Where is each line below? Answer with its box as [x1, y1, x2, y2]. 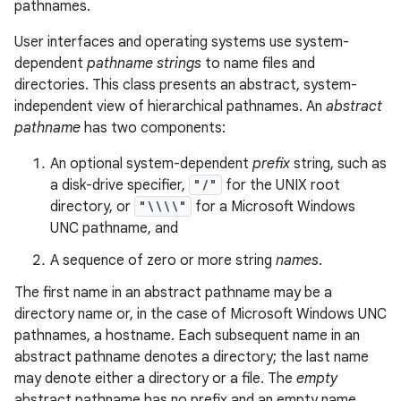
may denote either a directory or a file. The [14, 370, 296, 388]
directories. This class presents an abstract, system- [14, 76, 357, 94]
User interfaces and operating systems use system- [14, 33, 349, 51]
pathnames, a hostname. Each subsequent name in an [14, 327, 360, 345]
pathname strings [87, 55, 201, 73]
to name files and [201, 55, 315, 73]
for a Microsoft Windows [192, 198, 355, 216]
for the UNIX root [222, 176, 340, 194]
